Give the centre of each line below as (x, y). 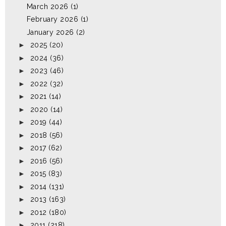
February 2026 (52, 19)
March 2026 (47, 6)
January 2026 (50, 32)
